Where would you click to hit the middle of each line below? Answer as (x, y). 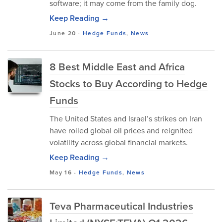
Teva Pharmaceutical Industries (121, 206)
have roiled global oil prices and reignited (121, 130)
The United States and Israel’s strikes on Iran (126, 118)
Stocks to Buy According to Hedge (129, 83)
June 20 (63, 33)
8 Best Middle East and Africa (117, 66)
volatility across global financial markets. (119, 142)
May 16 (61, 172)
